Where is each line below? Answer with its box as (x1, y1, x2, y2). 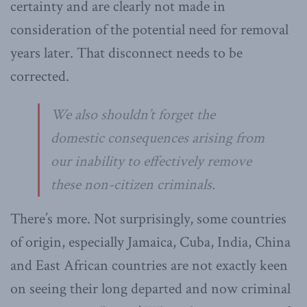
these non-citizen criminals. (51, 174, 215, 195)
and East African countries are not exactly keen (10, 255, 288, 275)
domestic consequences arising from (51, 127, 265, 148)
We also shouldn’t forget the (51, 104, 215, 125)
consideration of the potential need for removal (10, 19, 288, 40)
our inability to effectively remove (51, 151, 251, 171)
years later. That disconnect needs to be (10, 42, 243, 63)
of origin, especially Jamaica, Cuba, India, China (10, 232, 291, 252)
